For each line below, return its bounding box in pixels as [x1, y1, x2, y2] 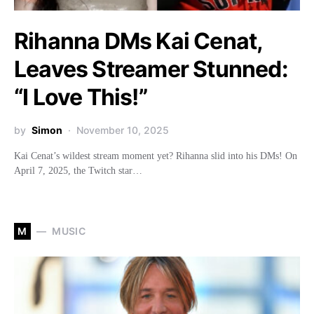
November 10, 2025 [76, 123, 169, 136]
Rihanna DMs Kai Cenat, [14, 27, 263, 55]
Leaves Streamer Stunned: [14, 55, 288, 83]
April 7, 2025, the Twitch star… [14, 165, 142, 176]
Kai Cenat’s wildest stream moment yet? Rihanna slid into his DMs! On [14, 150, 297, 161]
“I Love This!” [14, 83, 147, 111]
